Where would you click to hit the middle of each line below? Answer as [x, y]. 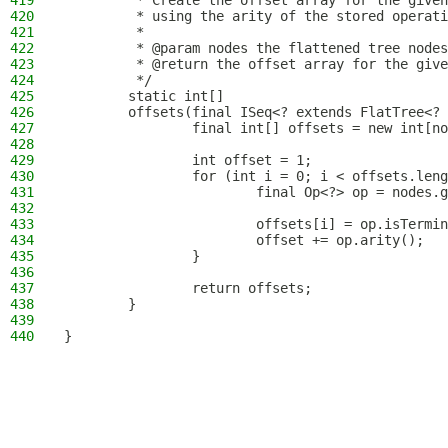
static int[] [144, 96]
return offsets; [188, 288]
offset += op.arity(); [244, 240]
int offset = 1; [188, 160]
